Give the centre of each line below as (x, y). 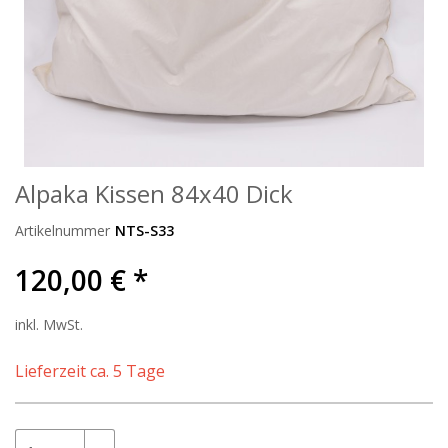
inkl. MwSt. (49, 324)
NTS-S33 (144, 230)
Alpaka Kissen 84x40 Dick (154, 193)
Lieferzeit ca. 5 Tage (90, 371)
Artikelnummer (62, 230)
